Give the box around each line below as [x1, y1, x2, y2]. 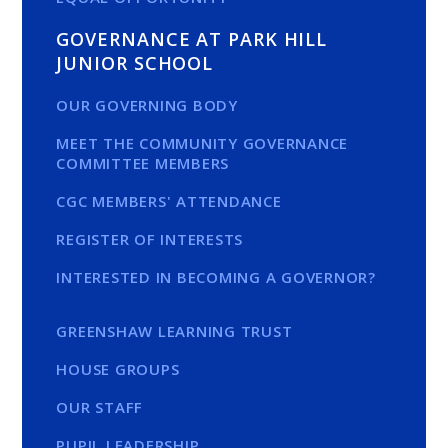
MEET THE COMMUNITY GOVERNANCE [56, 133, 349, 154]
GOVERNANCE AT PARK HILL [56, 27, 328, 52]
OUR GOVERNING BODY [56, 95, 238, 116]
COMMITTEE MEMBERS [56, 153, 230, 174]
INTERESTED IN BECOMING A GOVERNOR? [56, 267, 376, 288]
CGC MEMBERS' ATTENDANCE [56, 191, 282, 212]
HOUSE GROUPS [56, 359, 180, 380]
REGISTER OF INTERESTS [56, 229, 244, 250]
